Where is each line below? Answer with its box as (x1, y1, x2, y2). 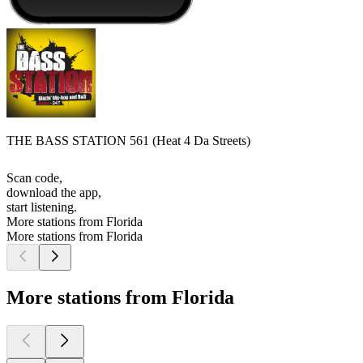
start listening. (6, 200, 77, 215)
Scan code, (6, 171, 62, 186)
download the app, (6, 186, 101, 200)
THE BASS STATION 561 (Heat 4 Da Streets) (6, 134, 250, 148)
